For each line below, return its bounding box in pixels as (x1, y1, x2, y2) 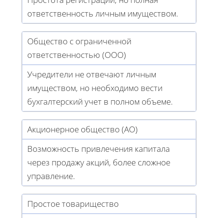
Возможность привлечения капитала (27, 143, 170, 154)
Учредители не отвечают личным (27, 68, 156, 80)
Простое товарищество (27, 198, 119, 209)
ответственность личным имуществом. (27, 7, 178, 19)
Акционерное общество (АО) (27, 123, 138, 135)
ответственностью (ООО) (27, 49, 126, 60)
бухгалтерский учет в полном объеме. (27, 95, 173, 107)
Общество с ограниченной (27, 35, 131, 47)
